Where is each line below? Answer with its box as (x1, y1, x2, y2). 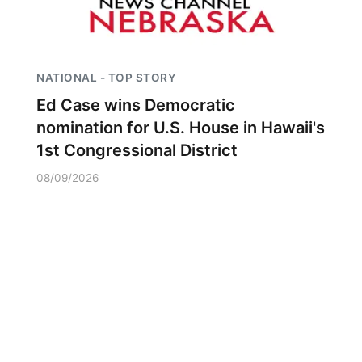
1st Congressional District (36, 141, 238, 160)
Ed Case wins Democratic (36, 95, 235, 115)
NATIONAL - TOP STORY (36, 71, 176, 84)
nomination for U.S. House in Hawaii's (36, 118, 325, 137)
